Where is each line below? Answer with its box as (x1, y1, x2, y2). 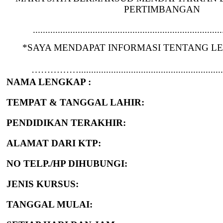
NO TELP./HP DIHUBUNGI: (6, 158, 128, 169)
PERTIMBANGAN (124, 3, 201, 14)
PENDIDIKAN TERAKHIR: (6, 117, 126, 128)
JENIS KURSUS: (6, 178, 79, 189)
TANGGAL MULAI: (6, 199, 93, 210)
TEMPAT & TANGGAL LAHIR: (6, 97, 145, 108)
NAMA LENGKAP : (6, 76, 92, 87)
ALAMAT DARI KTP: (6, 137, 126, 148)
